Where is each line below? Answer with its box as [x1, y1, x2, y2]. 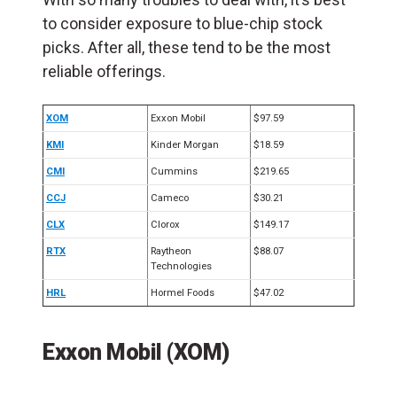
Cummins [151, 165, 198, 177]
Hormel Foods [151, 286, 214, 299]
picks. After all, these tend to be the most [43, 37, 331, 57]
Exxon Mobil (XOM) [43, 338, 230, 365]
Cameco [151, 191, 189, 204]
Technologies [151, 260, 212, 272]
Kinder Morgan [151, 138, 219, 151]
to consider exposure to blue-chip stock [43, 13, 323, 33]
